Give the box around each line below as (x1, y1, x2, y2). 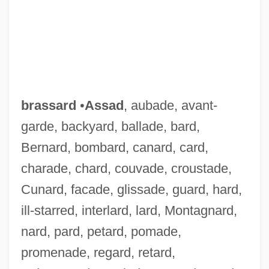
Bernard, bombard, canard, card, (20, 139, 208, 155)
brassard (20, 97, 76, 113)
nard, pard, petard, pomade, (20, 223, 181, 239)
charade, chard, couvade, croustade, (20, 160, 232, 176)
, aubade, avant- (123, 97, 217, 113)
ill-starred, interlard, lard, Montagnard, (20, 202, 237, 218)
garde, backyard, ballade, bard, (20, 118, 200, 134)
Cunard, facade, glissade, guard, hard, (20, 181, 242, 197)
